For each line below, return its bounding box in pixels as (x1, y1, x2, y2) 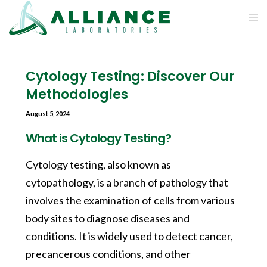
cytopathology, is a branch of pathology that (25, 176, 228, 189)
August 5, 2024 (25, 110, 70, 117)
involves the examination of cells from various (25, 194, 235, 207)
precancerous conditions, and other (25, 247, 191, 260)
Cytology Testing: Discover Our (25, 67, 235, 86)
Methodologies (25, 85, 128, 104)
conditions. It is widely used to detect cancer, (25, 229, 233, 243)
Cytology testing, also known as (25, 158, 171, 171)
